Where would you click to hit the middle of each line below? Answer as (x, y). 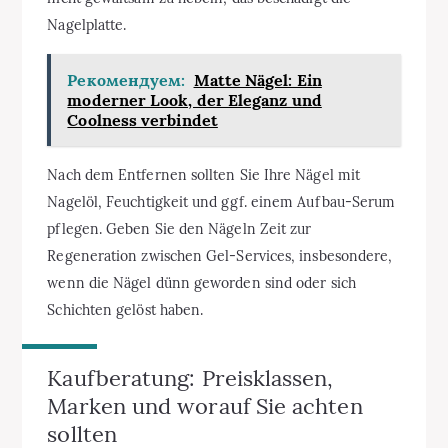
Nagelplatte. (87, 24)
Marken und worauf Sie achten (205, 405)
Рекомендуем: (126, 79)
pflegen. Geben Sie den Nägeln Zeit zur (179, 228)
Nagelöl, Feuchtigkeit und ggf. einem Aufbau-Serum (221, 201)
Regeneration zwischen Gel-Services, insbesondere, (220, 255)
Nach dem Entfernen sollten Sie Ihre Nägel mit (204, 174)
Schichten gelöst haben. (125, 309)
